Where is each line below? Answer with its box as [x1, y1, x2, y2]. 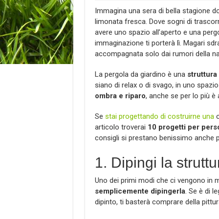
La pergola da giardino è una [94, 70, 185, 79]
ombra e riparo [94, 91, 146, 101]
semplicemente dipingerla [94, 187, 185, 196]
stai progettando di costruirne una [105, 112, 214, 121]
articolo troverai [94, 123, 148, 132]
